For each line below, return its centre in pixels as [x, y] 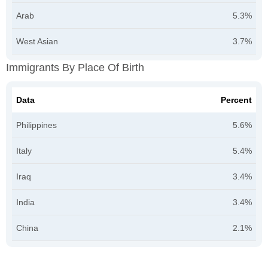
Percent [236, 100]
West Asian [37, 41]
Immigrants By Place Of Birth [75, 68]
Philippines [36, 125]
